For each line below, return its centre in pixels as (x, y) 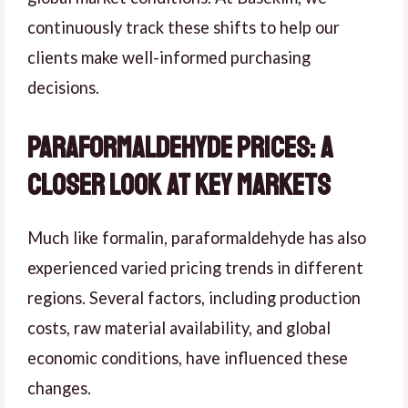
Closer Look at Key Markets (179, 185)
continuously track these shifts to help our (184, 28)
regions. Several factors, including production (194, 297)
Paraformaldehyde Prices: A (180, 148)
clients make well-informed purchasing (169, 58)
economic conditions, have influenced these (188, 357)
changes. (59, 388)
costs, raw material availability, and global (179, 327)
